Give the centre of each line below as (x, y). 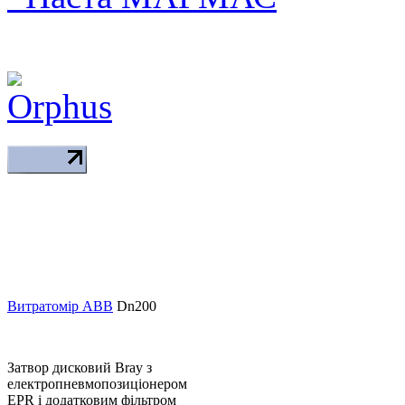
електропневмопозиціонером (97, 383)
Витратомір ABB (60, 306)
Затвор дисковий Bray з (80, 367)
